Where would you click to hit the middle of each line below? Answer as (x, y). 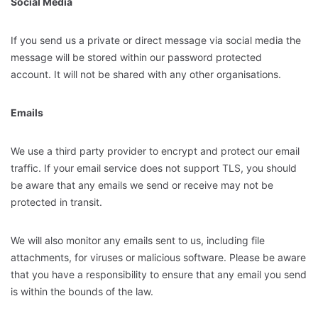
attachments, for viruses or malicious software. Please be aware (158, 257)
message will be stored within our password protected (136, 57)
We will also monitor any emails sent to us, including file (138, 240)
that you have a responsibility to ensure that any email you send (159, 274)
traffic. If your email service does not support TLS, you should (154, 168)
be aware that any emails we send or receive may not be (142, 185)
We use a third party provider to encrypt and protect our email (155, 150)
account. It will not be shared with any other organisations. (147, 74)
